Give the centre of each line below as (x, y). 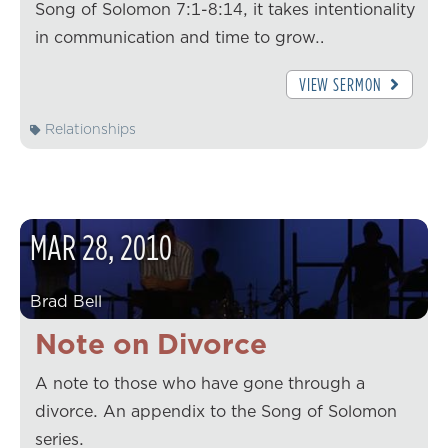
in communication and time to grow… (180, 36)
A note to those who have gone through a (200, 383)
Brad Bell (66, 301)
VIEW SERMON (342, 84)
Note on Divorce (151, 344)
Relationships (88, 129)
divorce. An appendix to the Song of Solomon (216, 411)
